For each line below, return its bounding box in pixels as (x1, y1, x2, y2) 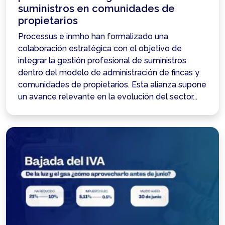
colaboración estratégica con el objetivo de (18, 44, 182, 53)
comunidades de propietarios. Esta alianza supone (18, 80, 206, 89)
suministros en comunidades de (18, 3, 175, 15)
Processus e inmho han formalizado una (18, 32, 168, 41)
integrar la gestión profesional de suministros (18, 56, 186, 65)
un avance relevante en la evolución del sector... (18, 92, 197, 101)
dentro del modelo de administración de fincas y (18, 68, 199, 77)
